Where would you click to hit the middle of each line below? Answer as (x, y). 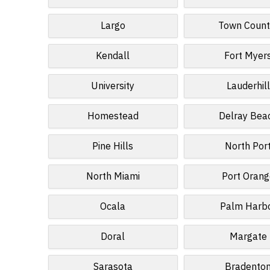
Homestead (113, 116)
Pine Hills (113, 146)
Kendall (113, 56)
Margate (248, 237)
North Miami (113, 177)
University (113, 86)
